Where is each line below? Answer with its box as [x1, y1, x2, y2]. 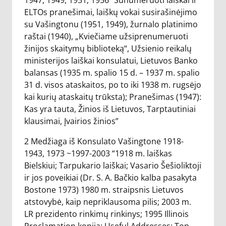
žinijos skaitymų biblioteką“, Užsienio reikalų [24, 43, 192, 54]
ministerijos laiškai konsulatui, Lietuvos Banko [24, 55, 198, 66]
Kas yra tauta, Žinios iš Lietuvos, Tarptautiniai [24, 103, 196, 115]
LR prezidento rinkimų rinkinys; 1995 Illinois [24, 208, 189, 219]
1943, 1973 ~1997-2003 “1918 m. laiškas [24, 148, 172, 159]
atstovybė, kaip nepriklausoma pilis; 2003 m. [24, 196, 191, 207]
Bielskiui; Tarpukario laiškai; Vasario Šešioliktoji [24, 160, 201, 171]
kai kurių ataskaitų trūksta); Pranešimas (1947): [24, 91, 201, 102]
